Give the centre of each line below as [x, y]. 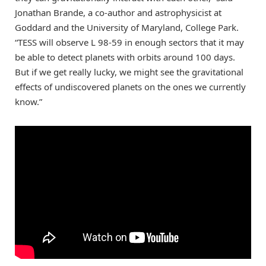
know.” [28, 102]
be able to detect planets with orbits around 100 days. [125, 57]
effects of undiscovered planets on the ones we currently [130, 87]
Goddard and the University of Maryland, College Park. [127, 28]
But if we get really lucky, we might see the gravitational [129, 72]
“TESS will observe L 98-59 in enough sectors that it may [129, 42]
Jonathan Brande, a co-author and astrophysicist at [118, 13]
